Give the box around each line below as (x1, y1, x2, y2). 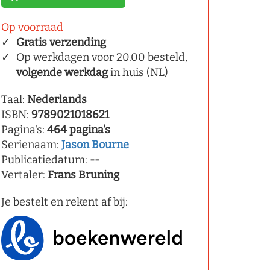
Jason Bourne (61, 138, 129, 151)
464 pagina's (47, 123, 110, 136)
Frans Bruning (48, 168, 119, 181)
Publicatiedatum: (1, 153, 90, 166)
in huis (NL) (108, 66, 168, 79)
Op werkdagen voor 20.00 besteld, (16, 51, 187, 64)
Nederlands (27, 93, 87, 106)
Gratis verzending (16, 36, 106, 49)
